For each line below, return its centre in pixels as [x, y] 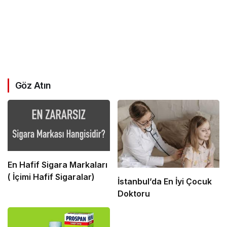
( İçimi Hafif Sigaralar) [51, 177]
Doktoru [134, 194]
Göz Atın [33, 86]
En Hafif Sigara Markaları [58, 164]
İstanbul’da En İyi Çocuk [164, 182]
